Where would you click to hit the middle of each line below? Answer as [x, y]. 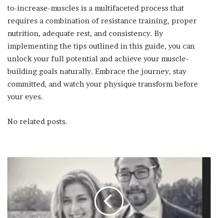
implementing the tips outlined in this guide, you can [101, 46]
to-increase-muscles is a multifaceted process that [96, 8]
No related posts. [37, 121]
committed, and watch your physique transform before [103, 84]
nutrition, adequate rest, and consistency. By [85, 33]
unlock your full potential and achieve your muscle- [98, 58]
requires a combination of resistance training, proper [102, 20]
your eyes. [25, 96]
